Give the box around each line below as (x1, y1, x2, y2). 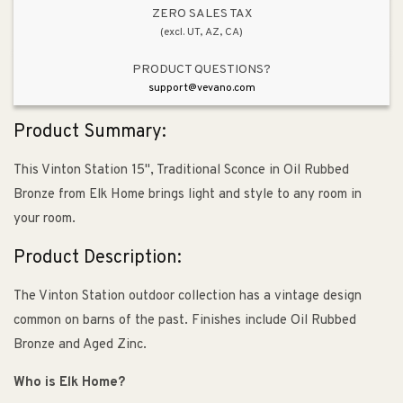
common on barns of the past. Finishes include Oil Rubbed (13, 312, 356, 330)
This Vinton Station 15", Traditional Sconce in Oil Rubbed (13, 162, 349, 180)
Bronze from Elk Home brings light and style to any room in (13, 186, 362, 204)
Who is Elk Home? (13, 374, 125, 392)
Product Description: (13, 246, 182, 270)
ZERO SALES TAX (151, 5, 252, 22)
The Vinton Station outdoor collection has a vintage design (13, 288, 362, 306)
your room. (13, 210, 76, 228)
